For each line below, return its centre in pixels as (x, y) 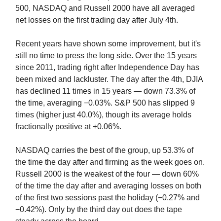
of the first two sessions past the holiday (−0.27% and (108, 197)
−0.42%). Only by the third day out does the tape (99, 209)
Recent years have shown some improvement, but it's (108, 43)
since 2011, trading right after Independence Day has (107, 67)
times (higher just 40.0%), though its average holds (103, 114)
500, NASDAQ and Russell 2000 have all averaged (105, 8)
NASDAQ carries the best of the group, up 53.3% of (104, 150)
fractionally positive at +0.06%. (68, 126)
